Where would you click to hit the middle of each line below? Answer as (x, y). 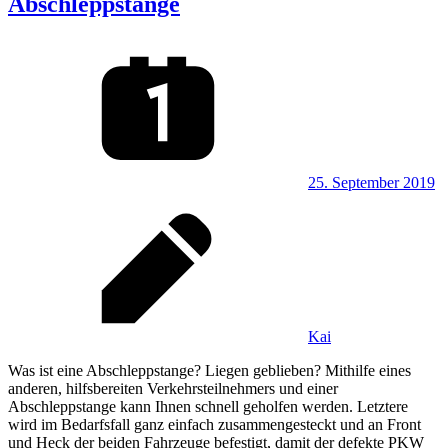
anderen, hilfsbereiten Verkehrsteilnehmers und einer (173, 388)
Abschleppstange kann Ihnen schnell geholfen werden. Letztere (208, 406)
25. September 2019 (371, 182)
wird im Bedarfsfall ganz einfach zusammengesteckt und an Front (214, 424)
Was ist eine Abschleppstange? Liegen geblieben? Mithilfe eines (209, 370)
